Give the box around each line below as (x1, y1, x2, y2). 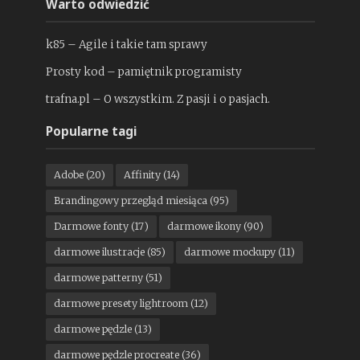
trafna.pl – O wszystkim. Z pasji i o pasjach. (45, 92, 270, 107)
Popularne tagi (45, 123, 137, 140)
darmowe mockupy (183, 246, 276, 259)
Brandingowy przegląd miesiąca (53, 194, 207, 207)
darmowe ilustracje (53, 246, 145, 259)
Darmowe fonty (53, 220, 129, 233)
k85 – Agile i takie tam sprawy (45, 38, 207, 52)
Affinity (123, 169, 161, 182)
